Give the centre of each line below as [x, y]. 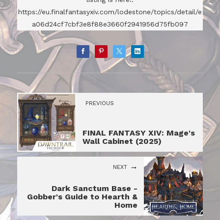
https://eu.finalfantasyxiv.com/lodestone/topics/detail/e [110, 12]
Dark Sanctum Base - [95, 189]
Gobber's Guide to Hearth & [82, 197]
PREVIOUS [100, 103]
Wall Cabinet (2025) [122, 141]
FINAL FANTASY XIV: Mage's [139, 133]
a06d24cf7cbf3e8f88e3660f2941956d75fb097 [110, 24]
